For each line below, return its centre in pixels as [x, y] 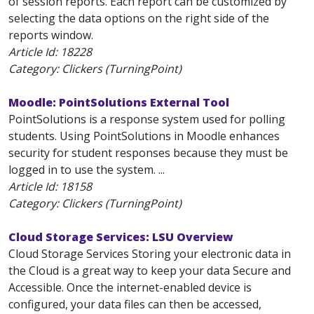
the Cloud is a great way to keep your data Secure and [150, 271]
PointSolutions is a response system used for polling [147, 119]
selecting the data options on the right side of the [139, 18]
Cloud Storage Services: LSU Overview [121, 237]
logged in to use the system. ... [87, 170]
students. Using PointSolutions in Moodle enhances [144, 136]
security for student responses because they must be [148, 153]
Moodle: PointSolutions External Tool [119, 102]
